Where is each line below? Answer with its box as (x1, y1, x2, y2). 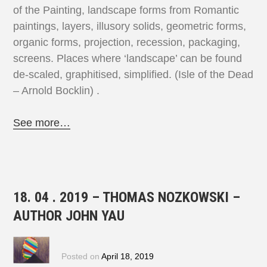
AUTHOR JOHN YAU (13, 207, 125, 225)
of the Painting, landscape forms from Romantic (13, 4, 240, 17)
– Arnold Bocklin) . (13, 85, 100, 97)
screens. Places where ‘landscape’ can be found (13, 52, 243, 65)
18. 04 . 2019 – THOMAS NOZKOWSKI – (13, 189, 241, 206)
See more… (13, 117, 71, 129)
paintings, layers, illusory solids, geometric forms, (13, 20, 247, 33)
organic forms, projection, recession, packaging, (13, 36, 241, 49)
